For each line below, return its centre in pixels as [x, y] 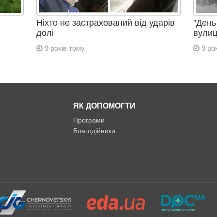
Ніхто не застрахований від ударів [105, 23]
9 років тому [63, 48]
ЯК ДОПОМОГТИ [104, 106]
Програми [89, 120]
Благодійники [94, 131]
